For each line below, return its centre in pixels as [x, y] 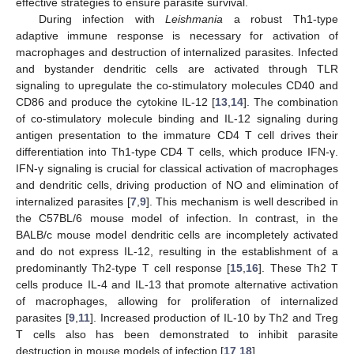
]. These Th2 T [298, 267]
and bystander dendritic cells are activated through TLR [177, 68]
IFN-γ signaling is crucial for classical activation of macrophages [177, 168]
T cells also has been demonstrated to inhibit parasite [177, 334]
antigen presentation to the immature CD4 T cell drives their [177, 135]
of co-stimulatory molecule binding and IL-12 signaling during [177, 118]
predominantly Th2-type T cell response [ [123, 267]
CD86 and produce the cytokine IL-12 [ [115, 102]
